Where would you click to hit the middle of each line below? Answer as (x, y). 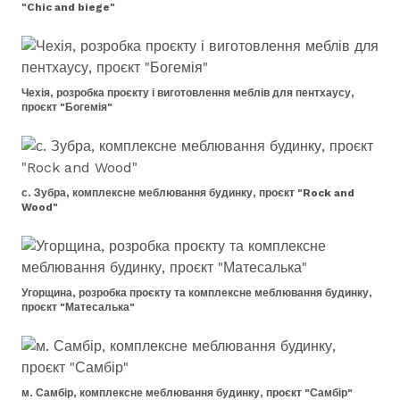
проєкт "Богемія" (67, 107)
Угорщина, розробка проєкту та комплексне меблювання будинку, (197, 293)
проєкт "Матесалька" (78, 307)
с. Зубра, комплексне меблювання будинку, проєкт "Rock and (188, 193)
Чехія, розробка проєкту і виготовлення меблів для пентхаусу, (188, 93)
